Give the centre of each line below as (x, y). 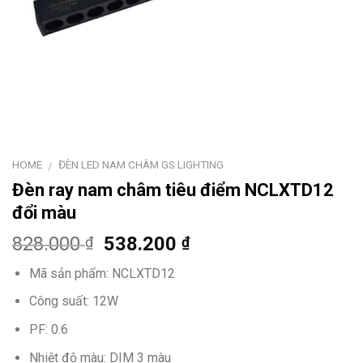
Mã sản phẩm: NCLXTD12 (102, 273)
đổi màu (44, 212)
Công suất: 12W (73, 301)
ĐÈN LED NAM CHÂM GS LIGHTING (141, 165)
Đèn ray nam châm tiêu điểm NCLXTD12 (173, 190)
